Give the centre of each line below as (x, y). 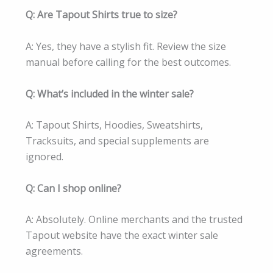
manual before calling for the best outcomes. (128, 62)
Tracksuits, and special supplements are (117, 141)
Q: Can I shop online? (73, 188)
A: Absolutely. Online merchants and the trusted (134, 220)
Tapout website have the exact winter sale (122, 236)
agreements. (54, 251)
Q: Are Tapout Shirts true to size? (101, 15)
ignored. (44, 157)
